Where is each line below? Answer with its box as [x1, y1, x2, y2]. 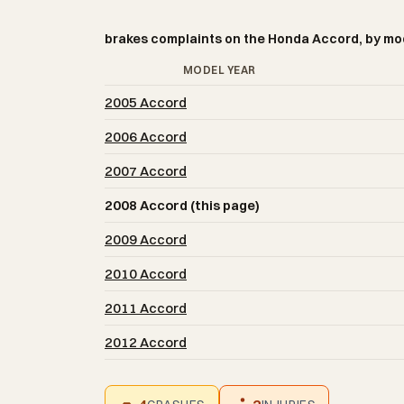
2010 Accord [105, 265, 187, 283]
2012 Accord [105, 334, 187, 352]
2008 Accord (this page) [105, 197, 260, 215]
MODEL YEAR [182, 63, 256, 78]
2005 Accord [105, 94, 187, 112]
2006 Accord [105, 128, 187, 146]
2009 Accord [105, 231, 187, 249]
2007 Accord [105, 162, 187, 180]
